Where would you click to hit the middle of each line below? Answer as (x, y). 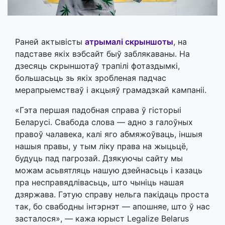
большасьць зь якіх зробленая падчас (91, 78)
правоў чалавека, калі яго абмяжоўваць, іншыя (109, 134)
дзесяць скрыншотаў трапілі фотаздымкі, (97, 66)
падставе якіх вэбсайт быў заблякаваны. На (102, 53)
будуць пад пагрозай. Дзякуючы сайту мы (99, 158)
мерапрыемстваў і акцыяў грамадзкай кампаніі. (111, 90)
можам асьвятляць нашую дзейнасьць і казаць (109, 170)
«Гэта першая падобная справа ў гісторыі (98, 110)
